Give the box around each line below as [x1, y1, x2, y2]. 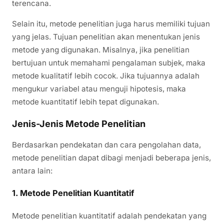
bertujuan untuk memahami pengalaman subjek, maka [12, 58, 205, 68]
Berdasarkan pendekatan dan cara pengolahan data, [12, 139, 201, 149]
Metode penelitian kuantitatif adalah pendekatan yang [12, 210, 206, 220]
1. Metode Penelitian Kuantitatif [12, 188, 134, 198]
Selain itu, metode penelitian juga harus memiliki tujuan [12, 19, 210, 29]
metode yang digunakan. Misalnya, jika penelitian [12, 45, 189, 55]
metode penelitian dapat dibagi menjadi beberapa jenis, [12, 152, 211, 162]
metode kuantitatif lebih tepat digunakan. [12, 97, 159, 107]
